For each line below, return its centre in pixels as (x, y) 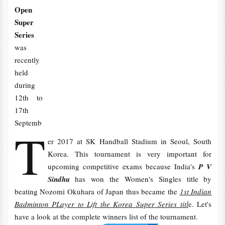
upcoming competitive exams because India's (123, 166)
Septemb (28, 123)
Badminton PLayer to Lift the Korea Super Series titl (101, 204)
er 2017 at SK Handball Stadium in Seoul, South (130, 141)
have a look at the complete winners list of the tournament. (107, 216)
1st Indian (196, 191)
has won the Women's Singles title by (141, 179)
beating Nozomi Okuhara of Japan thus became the (97, 191)
